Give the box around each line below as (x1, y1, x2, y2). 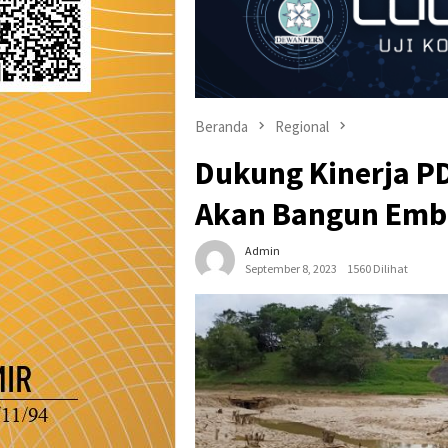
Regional (275, 116, 329, 136)
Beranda (195, 116, 248, 136)
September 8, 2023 (245, 261, 337, 277)
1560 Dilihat (347, 261, 408, 277)
